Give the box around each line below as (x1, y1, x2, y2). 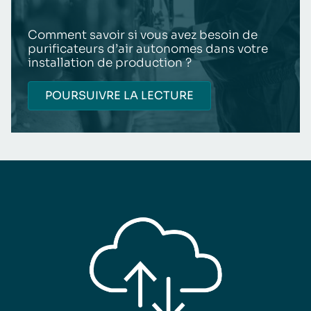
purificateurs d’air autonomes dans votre (28, 41, 268, 56)
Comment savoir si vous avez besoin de (28, 27, 258, 42)
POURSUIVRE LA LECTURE (45, 87, 194, 103)
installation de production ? (28, 55, 192, 70)
